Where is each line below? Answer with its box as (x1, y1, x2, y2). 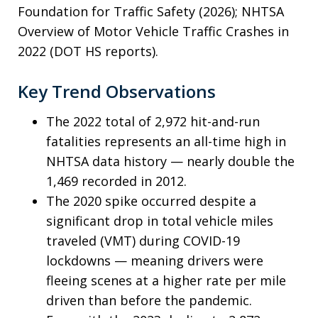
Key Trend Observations (18, 79, 216, 103)
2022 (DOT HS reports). (18, 42, 158, 60)
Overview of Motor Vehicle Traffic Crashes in (18, 22, 289, 40)
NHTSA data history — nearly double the (46, 152, 295, 170)
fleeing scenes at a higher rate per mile (46, 271, 286, 289)
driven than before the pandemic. (46, 291, 252, 309)
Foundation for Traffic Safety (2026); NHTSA (18, 2, 284, 20)
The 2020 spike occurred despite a (46, 192, 256, 209)
